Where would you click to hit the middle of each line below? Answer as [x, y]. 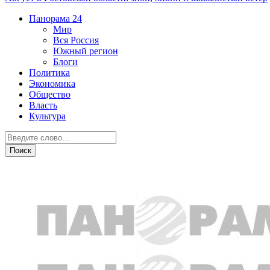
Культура [47, 116]
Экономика [52, 83]
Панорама [49, 18]
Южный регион [86, 51]
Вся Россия [76, 40]
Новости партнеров [59, 173]
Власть [43, 105]
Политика [49, 73]
